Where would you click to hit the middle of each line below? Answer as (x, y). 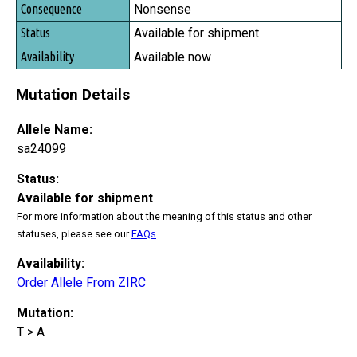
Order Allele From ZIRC (81, 282)
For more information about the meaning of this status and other (164, 216)
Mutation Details (73, 94)
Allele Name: (55, 129)
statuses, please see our (74, 233)
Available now (173, 57)
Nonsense (163, 10)
